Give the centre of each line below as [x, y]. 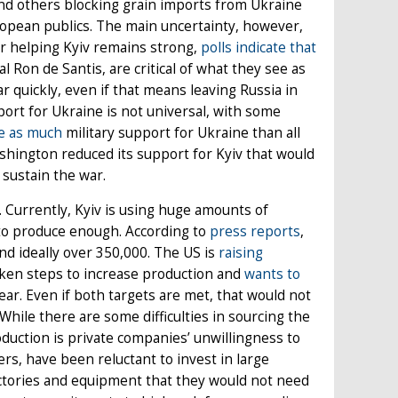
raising [241, 253]
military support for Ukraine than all [181, 133]
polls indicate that [259, 48]
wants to [272, 275]
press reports [255, 232]
